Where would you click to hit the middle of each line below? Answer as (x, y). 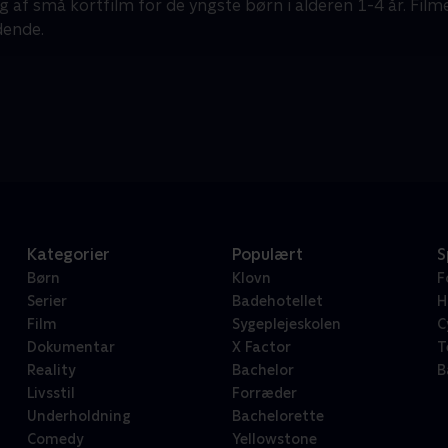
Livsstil (50, 393)
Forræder (264, 393)
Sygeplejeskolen (286, 324)
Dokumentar (70, 347)
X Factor (261, 347)
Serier (46, 301)
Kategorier (68, 255)
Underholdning (78, 416)
